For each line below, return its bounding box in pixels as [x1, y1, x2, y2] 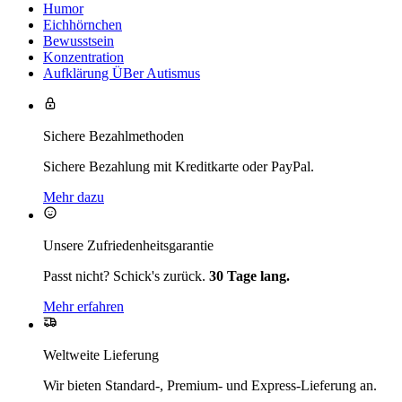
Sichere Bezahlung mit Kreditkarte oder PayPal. [43, 159, 314, 174]
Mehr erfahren [43, 299, 124, 314]
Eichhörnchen [43, 17, 122, 32]
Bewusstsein [43, 33, 114, 48]
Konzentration [43, 49, 124, 65]
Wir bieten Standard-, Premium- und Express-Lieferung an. [43, 378, 377, 393]
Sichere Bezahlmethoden [43, 128, 184, 144]
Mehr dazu [43, 189, 104, 205]
